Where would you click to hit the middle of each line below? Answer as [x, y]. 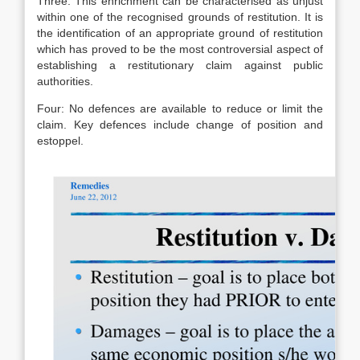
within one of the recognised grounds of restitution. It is [180, 17]
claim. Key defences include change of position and [180, 125]
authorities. [65, 81]
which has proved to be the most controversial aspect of [180, 49]
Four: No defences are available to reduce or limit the [180, 108]
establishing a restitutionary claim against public [180, 65]
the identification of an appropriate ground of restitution [180, 33]
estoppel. [60, 141]
